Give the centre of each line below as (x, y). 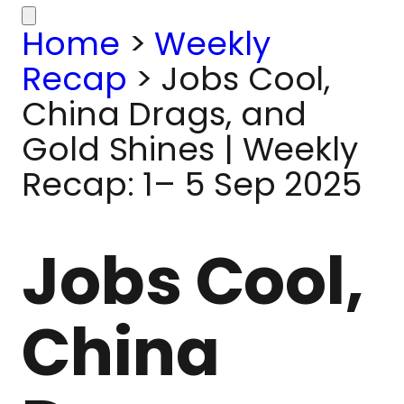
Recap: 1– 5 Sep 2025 (192, 184)
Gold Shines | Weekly (190, 149)
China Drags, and (165, 114)
